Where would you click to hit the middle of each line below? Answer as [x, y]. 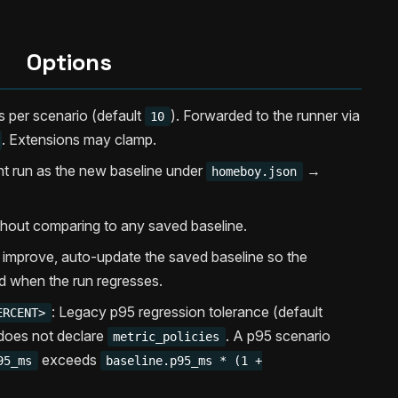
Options [69, 63]
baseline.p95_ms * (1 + [184, 361]
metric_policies [167, 337]
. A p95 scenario [278, 336]
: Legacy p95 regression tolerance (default [187, 312]
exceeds [69, 360]
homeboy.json [255, 172]
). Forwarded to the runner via [265, 116]
